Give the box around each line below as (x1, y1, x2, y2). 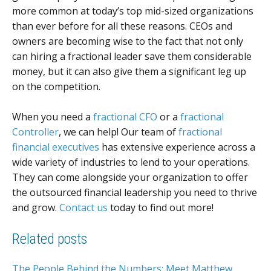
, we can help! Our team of (59, 125, 178, 139)
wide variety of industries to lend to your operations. (12, 155, 250, 169)
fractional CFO (93, 110, 157, 124)
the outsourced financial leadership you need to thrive (12, 186, 257, 200)
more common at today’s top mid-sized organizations (12, 4, 253, 18)
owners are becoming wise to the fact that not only (12, 34, 243, 48)
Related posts (12, 230, 87, 247)
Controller (12, 125, 59, 139)
